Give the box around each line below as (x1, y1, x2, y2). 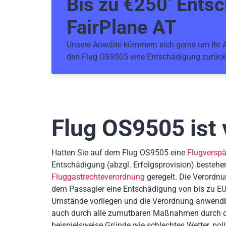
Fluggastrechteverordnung (51, 172, 145, 182)
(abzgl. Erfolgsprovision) (107, 159, 196, 169)
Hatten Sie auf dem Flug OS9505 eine (51, 147, 187, 157)
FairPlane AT (67, 16, 177, 38)
